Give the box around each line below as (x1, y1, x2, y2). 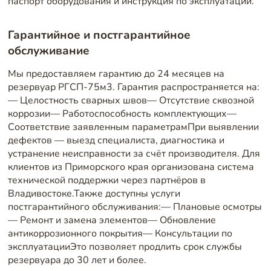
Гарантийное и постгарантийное (7, 27, 191, 44)
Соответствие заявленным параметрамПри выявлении (7, 120, 259, 134)
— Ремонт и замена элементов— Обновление (7, 213, 216, 227)
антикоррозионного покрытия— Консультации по (7, 226, 232, 240)
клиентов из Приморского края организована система (7, 160, 254, 174)
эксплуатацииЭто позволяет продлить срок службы (7, 240, 242, 253)
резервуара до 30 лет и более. (7, 253, 146, 267)
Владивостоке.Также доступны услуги (7, 186, 180, 200)
